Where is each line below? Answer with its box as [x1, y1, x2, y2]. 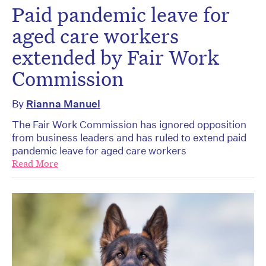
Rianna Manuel [26, 97, 100, 110]
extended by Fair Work [12, 44, 219, 71]
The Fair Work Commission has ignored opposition [12, 118, 246, 131]
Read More [12, 157, 58, 170]
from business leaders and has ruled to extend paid [12, 131, 246, 144]
